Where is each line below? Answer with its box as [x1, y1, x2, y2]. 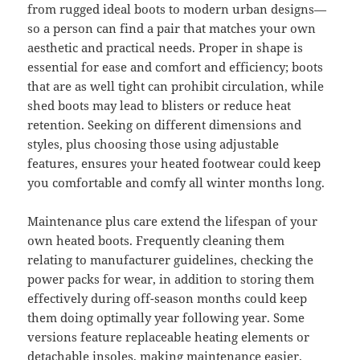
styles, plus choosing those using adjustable [27, 136, 280, 153]
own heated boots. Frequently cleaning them [27, 232, 285, 249]
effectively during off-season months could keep [27, 290, 308, 307]
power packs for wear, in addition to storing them [27, 271, 315, 288]
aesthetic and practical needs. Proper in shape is [27, 39, 304, 56]
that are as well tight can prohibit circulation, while [27, 78, 325, 95]
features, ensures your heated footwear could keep [27, 155, 321, 172]
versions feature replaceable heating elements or [27, 329, 310, 346]
